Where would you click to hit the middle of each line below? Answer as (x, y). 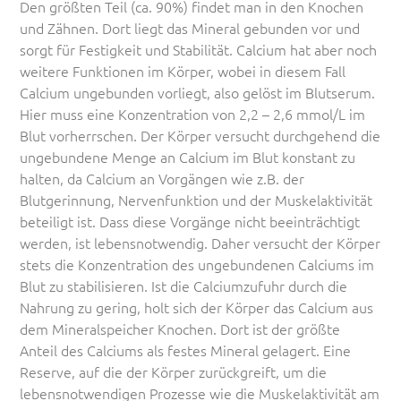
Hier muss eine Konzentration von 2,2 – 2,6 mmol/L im (193, 114)
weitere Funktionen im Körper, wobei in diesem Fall (183, 71)
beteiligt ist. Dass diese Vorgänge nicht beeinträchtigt (190, 221)
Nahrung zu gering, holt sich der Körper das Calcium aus (197, 307)
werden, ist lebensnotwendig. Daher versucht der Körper (200, 243)
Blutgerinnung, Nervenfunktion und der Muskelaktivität (196, 200)
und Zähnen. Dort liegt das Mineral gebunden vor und (190, 28)
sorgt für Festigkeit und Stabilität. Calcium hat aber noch (199, 49)
